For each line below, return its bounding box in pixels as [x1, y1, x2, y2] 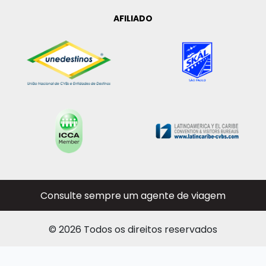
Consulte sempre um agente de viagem [40, 189, 226, 203]
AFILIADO [113, 12, 153, 25]
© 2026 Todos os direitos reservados [49, 223, 217, 237]
